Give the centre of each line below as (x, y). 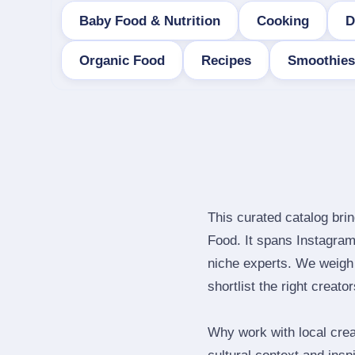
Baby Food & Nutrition (150, 21)
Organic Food (122, 60)
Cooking (283, 21)
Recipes (226, 60)
